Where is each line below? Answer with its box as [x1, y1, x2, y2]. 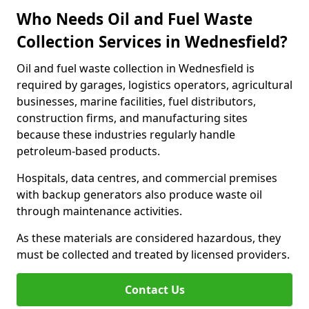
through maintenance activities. [17, 203, 182, 219]
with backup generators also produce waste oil [17, 187, 262, 202]
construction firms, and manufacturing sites [17, 110, 248, 126]
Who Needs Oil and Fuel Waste [17, 8, 252, 30]
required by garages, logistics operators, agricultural [17, 77, 292, 92]
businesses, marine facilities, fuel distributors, [17, 94, 256, 109]
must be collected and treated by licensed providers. [17, 247, 290, 262]
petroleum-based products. [17, 143, 160, 159]
